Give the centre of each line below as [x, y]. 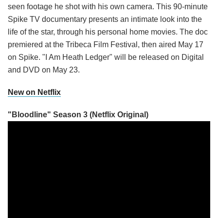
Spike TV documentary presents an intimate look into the [105, 19]
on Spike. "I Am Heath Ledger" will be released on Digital [106, 57]
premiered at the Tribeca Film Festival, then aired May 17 [106, 45]
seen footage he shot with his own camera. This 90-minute [108, 7]
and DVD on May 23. [44, 70]
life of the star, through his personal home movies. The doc [108, 32]
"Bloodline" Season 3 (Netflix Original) [78, 115]
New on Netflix [34, 92]
